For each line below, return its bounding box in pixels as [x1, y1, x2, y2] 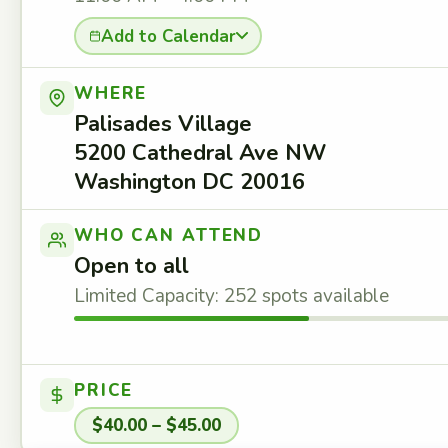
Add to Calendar [100, 24, 236, 48]
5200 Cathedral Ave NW [74, 138, 326, 168]
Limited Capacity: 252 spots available [74, 283, 389, 309]
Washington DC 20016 [74, 167, 305, 197]
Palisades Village [74, 109, 252, 139]
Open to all [74, 251, 189, 281]
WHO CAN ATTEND [74, 224, 264, 247]
